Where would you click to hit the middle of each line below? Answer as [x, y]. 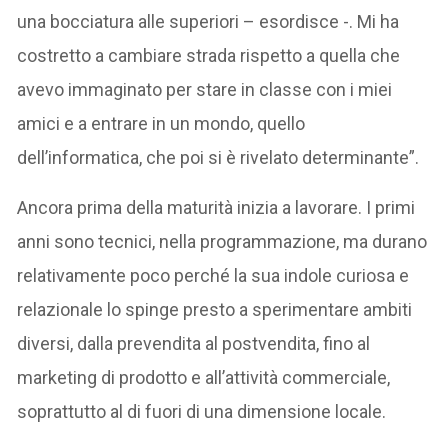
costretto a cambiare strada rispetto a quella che [209, 55]
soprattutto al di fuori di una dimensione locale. [202, 411]
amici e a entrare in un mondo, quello [161, 123]
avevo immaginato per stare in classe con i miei [205, 89]
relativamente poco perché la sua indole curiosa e [213, 275]
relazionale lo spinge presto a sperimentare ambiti [215, 309]
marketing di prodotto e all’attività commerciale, [204, 377]
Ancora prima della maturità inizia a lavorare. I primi [216, 207]
